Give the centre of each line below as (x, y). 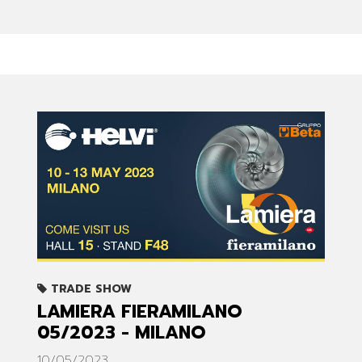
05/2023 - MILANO (122, 333)
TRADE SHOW (89, 289)
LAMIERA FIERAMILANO (140, 312)
